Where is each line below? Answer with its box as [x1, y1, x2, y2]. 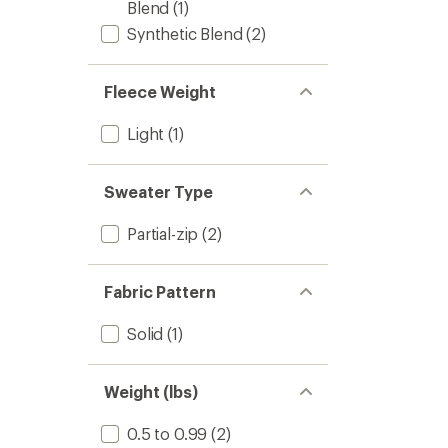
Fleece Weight [104, 82, 216, 101]
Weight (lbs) [104, 382, 199, 401]
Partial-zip [127, 224, 199, 243]
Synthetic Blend [127, 24, 243, 43]
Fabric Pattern [104, 282, 216, 301]
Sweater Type [104, 182, 214, 201]
